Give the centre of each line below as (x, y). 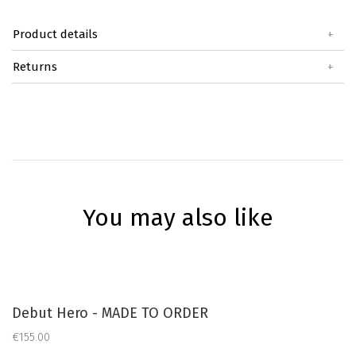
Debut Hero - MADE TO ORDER (110, 313)
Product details (55, 34)
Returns (35, 66)
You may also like (178, 217)
